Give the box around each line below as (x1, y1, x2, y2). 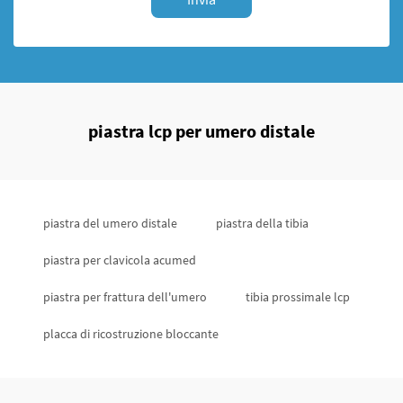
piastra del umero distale (43, 215, 177, 231)
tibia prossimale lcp (246, 289, 350, 305)
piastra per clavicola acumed (43, 252, 196, 268)
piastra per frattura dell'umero (43, 289, 207, 305)
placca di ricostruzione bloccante (43, 326, 219, 342)
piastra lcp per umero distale (88, 120, 315, 142)
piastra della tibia (216, 215, 309, 231)
